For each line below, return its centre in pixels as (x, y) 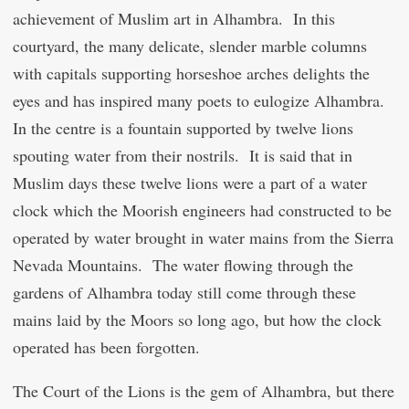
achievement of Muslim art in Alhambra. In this (174, 18)
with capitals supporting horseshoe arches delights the (191, 73)
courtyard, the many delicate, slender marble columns (190, 46)
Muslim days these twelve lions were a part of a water (190, 183)
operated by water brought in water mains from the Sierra (203, 237)
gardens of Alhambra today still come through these (184, 292)
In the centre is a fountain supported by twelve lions (183, 128)
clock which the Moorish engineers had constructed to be (202, 210)
